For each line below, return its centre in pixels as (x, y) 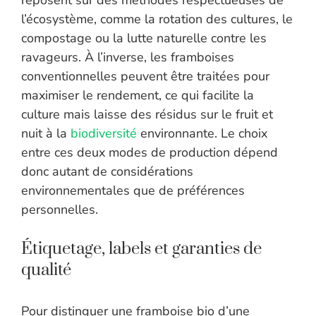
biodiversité (104, 134)
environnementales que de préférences (133, 191)
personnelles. (60, 210)
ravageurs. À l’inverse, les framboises (128, 57)
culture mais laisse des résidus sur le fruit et (147, 115)
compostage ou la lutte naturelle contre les (144, 38)
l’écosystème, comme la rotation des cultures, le (157, 19)
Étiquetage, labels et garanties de (141, 249)
